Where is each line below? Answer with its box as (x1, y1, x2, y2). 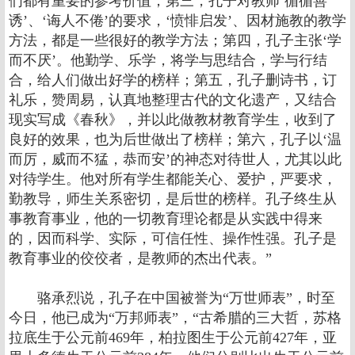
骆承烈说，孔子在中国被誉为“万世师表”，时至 (9, 290, 335, 306)
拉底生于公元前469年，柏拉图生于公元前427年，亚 (9, 330, 337, 345)
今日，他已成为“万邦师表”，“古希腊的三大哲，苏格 (9, 310, 342, 326)
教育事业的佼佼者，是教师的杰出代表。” (9, 250, 272, 266)
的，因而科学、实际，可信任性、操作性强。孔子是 (9, 231, 337, 246)
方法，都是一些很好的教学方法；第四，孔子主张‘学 (9, 32, 342, 48)
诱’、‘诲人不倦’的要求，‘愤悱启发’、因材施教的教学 (9, 13, 346, 29)
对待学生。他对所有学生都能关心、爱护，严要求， (9, 171, 337, 187)
